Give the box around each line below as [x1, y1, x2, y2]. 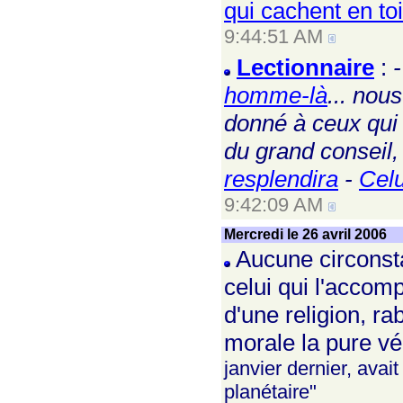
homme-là [224, 82, 327, 109]
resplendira [224, 166, 338, 193]
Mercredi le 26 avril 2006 [224, 227, 387, 242]
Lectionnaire [237, 54, 374, 81]
